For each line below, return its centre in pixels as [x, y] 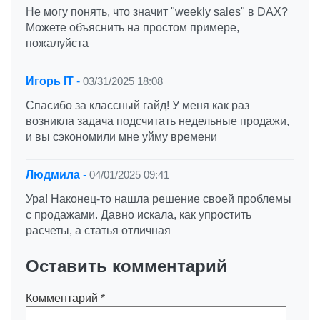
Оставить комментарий [126, 266]
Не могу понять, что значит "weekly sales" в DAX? [157, 11]
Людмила [53, 174]
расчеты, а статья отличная [98, 230]
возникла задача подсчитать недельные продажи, [157, 121]
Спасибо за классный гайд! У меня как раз [137, 105]
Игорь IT [50, 81]
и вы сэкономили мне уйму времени [121, 136]
